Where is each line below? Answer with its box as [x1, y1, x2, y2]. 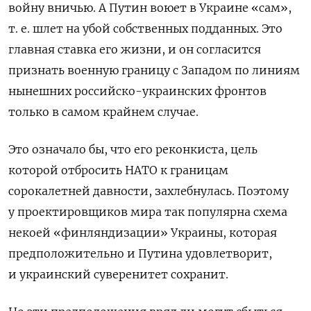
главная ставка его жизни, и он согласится [8, 42, 261, 57]
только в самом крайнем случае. [8, 105, 199, 119]
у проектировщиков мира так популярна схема [8, 205, 287, 219]
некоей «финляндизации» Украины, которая [8, 226, 277, 240]
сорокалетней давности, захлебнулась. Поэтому [8, 184, 289, 199]
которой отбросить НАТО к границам [8, 163, 228, 178]
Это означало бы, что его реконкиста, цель [8, 142, 258, 157]
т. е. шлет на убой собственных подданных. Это [8, 22, 283, 36]
